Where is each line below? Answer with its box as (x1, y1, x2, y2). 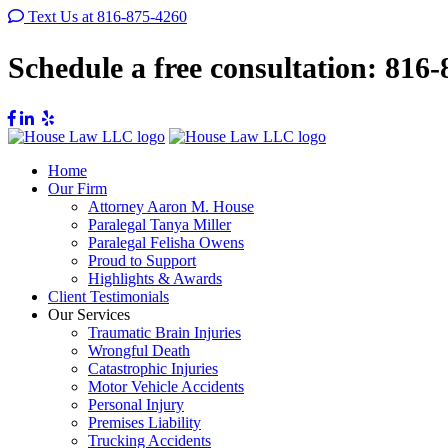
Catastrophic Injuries (88, 359, 218, 377)
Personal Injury (88, 395, 184, 413)
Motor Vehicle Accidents (88, 377, 244, 395)
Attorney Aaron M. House (88, 197, 254, 215)
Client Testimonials (48, 287, 169, 305)
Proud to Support (88, 251, 196, 269)
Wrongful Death (88, 341, 190, 359)
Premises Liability (88, 413, 201, 431)
